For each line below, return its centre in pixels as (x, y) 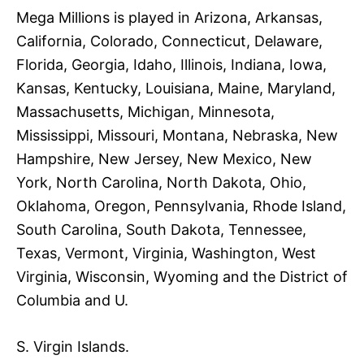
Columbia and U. (72, 300)
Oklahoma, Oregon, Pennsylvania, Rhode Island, (181, 206)
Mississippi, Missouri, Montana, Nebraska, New (177, 135)
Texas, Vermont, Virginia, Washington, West (166, 253)
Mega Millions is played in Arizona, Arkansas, (169, 17)
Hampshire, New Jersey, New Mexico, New (164, 158)
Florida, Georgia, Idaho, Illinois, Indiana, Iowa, (171, 64)
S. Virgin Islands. (73, 346)
